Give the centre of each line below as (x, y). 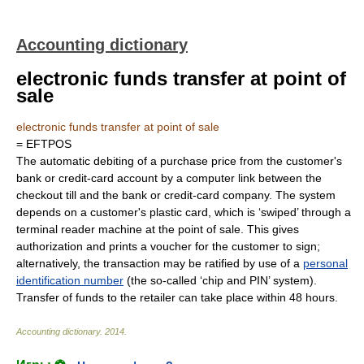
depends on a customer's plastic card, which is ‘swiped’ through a (184, 212)
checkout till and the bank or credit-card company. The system (176, 195)
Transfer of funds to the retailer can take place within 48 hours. (177, 297)
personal (325, 263)
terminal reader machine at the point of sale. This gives (158, 229)
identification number (70, 280)
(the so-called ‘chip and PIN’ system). (220, 280)
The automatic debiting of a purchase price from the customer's (179, 161)
